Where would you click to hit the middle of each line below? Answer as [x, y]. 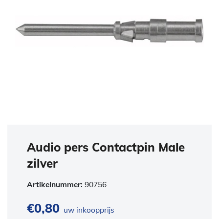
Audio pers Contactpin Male [106, 147]
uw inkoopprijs [88, 210]
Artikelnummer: [56, 184]
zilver [42, 163]
